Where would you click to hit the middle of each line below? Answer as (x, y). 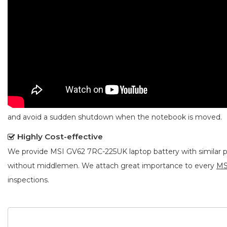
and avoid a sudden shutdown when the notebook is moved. (115, 117)
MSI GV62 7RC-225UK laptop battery (115, 151)
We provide (29, 151)
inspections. (28, 180)
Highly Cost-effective (60, 136)
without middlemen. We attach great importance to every (112, 165)
